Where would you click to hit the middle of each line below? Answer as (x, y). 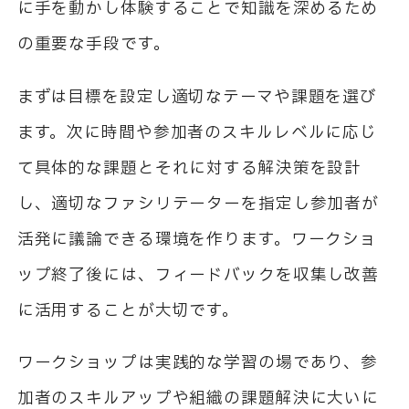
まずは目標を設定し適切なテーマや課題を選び (197, 97)
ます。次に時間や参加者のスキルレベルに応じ (197, 132)
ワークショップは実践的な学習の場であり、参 (198, 363)
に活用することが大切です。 (128, 310)
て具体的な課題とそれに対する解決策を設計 (189, 168)
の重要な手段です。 (94, 45)
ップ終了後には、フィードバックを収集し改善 (198, 275)
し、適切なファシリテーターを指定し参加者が (198, 204)
